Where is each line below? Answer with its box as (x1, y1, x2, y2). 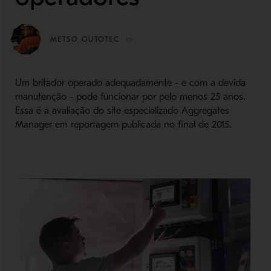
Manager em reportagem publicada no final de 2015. (15, 119, 231, 130)
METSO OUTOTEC (50, 35, 123, 44)
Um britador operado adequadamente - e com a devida (15, 77, 246, 88)
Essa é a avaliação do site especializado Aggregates (15, 105, 229, 116)
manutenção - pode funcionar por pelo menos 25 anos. (15, 91, 245, 102)
